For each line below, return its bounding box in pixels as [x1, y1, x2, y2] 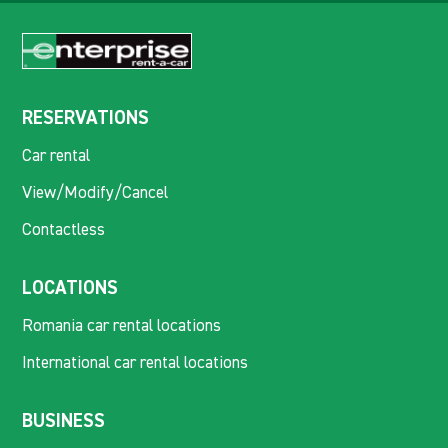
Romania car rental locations [22, 317, 222, 335]
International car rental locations [22, 354, 249, 372]
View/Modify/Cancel [22, 184, 169, 202]
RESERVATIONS [22, 108, 150, 128]
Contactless [22, 221, 106, 239]
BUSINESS [22, 411, 106, 431]
